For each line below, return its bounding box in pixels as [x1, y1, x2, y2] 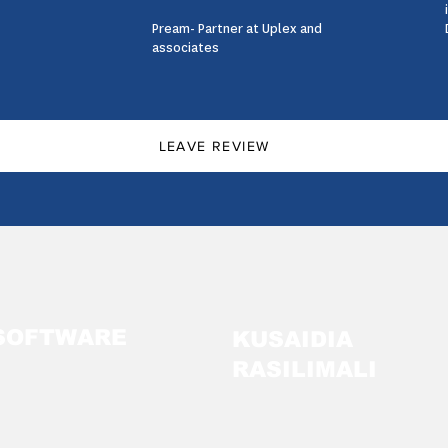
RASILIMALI [232, 357, 377, 382]
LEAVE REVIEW [158, 138, 270, 154]
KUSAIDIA [232, 327, 353, 352]
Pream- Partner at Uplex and [152, 19, 322, 38]
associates [152, 38, 219, 57]
